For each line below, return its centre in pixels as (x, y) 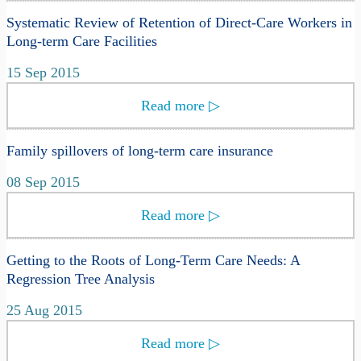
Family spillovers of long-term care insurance (140, 150)
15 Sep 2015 (43, 72)
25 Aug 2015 (44, 310)
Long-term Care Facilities (82, 41)
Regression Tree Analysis (81, 278)
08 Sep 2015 (43, 182)
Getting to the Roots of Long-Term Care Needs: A (153, 260)
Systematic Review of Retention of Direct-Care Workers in (179, 22)
